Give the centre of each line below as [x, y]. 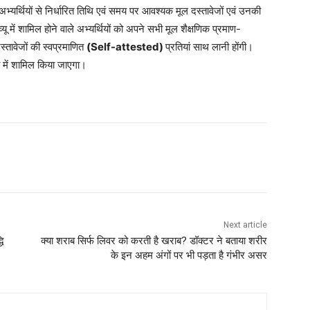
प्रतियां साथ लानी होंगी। [209, 47]
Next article [245, 225]
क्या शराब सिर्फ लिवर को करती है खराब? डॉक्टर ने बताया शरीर [154, 241]
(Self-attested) [126, 47]
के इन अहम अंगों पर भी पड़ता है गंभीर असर [189, 256]
